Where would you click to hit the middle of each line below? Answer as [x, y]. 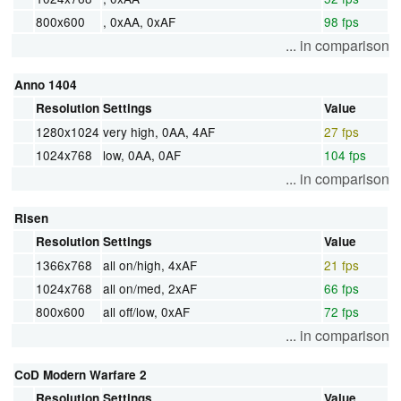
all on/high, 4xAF [150, 264]
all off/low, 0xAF [146, 311]
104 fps [345, 154]
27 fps [341, 131]
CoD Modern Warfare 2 [81, 374]
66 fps [341, 288]
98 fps [341, 21]
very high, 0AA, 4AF [159, 131]
